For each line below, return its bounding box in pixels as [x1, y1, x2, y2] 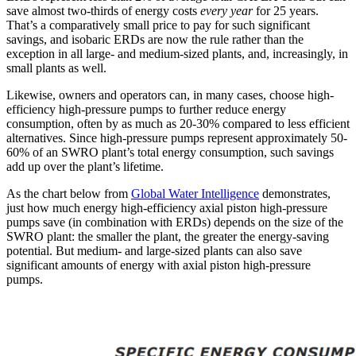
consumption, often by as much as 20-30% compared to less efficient [6, 117, 350, 131]
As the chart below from [6, 187, 131, 201]
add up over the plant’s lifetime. [6, 160, 164, 174]
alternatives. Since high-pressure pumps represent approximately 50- [6, 131, 347, 145]
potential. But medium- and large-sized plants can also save [6, 244, 302, 258]
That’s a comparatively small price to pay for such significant [6, 18, 310, 33]
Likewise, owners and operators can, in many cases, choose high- [6, 88, 334, 103]
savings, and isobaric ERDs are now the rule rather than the [6, 33, 304, 47]
